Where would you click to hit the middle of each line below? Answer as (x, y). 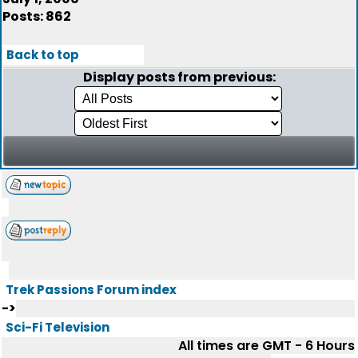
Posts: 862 (37, 16)
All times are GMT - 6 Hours (267, 346)
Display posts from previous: (179, 77)
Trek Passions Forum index (91, 290)
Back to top (43, 55)
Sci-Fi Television (58, 327)
